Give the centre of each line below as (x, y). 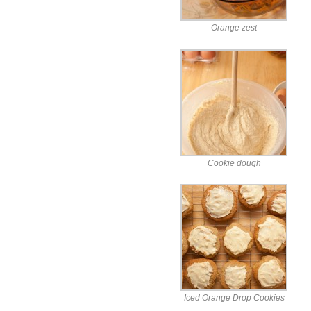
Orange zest (234, 28)
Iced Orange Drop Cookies (234, 298)
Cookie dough (234, 163)
